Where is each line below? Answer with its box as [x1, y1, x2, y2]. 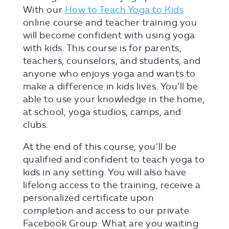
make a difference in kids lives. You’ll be [22, 81, 198, 92]
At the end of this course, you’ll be [22, 141, 177, 152]
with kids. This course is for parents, [22, 42, 182, 54]
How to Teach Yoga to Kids [64, 4, 184, 15]
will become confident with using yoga [22, 30, 195, 41]
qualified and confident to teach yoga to [22, 154, 205, 165]
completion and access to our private [22, 205, 190, 216]
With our [22, 4, 65, 15]
